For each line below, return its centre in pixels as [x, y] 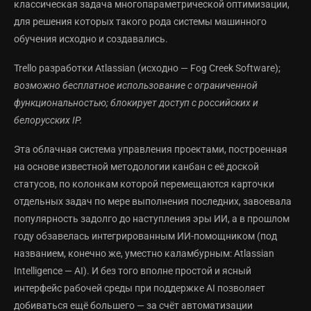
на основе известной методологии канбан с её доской [136, 167]
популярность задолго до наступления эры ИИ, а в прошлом [152, 219]
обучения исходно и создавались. [91, 39]
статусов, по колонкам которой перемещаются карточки [144, 184]
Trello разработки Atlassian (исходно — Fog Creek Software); [147, 68]
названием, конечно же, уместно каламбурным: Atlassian [144, 254]
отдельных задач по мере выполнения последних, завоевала [153, 202]
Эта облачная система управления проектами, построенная [151, 150]
